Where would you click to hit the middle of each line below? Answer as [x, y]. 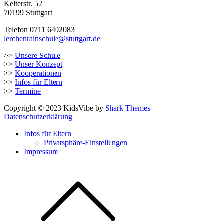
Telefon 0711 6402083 [39, 29]
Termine [28, 91]
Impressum [41, 151]
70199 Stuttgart [28, 12]
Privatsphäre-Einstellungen [85, 142]
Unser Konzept [39, 64]
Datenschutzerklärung [38, 116]
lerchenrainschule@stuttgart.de [52, 38]
